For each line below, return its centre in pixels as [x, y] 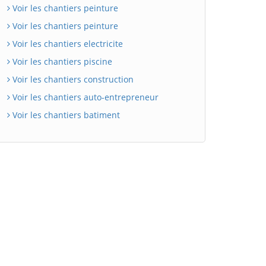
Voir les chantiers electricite [66, 43]
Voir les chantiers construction [72, 79]
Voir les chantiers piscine [61, 61]
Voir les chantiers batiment [65, 115]
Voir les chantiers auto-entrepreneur [84, 97]
